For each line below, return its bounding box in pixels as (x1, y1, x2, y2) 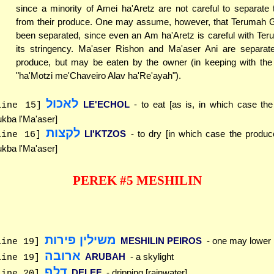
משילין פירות (44, 233, 116, 247)
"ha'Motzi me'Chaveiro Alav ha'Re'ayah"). (16, 70, 181, 81)
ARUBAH (85, 251, 125, 262)
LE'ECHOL (83, 98, 130, 109)
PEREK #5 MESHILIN (72, 173, 202, 188)
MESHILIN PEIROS (120, 235, 202, 246)
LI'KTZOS (84, 128, 127, 139)
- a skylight (130, 251, 174, 262)
